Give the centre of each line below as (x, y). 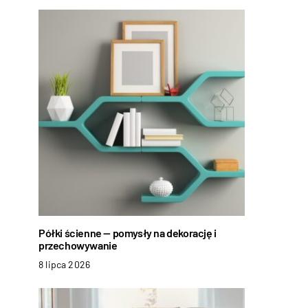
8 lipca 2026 (65, 264)
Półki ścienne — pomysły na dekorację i (128, 233)
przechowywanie (78, 245)
